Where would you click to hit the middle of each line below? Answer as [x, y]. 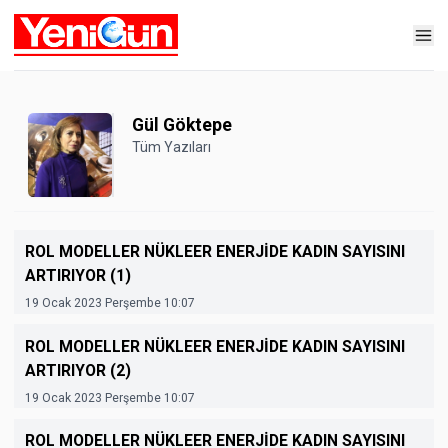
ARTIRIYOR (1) [77, 275]
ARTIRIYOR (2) [77, 370]
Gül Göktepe [181, 125]
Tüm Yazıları [171, 147]
